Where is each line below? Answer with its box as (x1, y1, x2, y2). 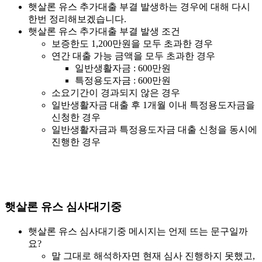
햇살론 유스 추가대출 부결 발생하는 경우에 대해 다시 (28, 2, 250, 12)
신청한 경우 (51, 112, 101, 123)
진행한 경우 (51, 137, 101, 147)
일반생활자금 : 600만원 (75, 63, 171, 74)
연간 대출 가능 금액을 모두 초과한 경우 (51, 51, 215, 61)
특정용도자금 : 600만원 (75, 75, 171, 86)
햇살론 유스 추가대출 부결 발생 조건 (28, 26, 180, 37)
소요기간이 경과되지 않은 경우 (51, 88, 180, 98)
